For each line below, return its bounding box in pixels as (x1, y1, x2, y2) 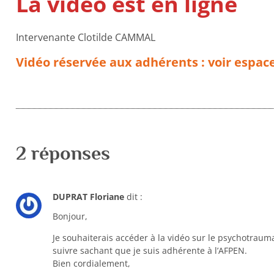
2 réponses (15, 141, 110, 164)
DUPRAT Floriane (52, 190, 124, 202)
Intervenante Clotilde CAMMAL (15, 30, 155, 44)
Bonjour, (52, 210, 87, 223)
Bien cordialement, (52, 257, 130, 270)
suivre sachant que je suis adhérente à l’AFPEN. (52, 245, 247, 257)
